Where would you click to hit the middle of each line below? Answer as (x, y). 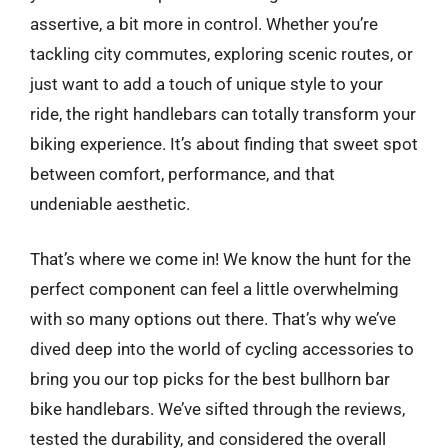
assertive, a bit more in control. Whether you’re (204, 23)
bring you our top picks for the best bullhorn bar (210, 379)
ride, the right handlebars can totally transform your (223, 113)
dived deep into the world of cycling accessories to (222, 349)
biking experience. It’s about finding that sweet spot (224, 143)
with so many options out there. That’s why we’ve (213, 319)
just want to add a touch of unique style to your (206, 83)
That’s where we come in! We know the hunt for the (220, 259)
